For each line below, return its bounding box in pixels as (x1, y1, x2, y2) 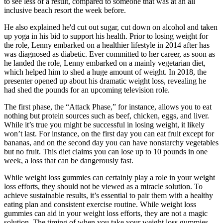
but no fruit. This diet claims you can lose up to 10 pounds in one (4, 147, 208, 156)
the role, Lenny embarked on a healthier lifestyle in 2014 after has (4, 41, 210, 50)
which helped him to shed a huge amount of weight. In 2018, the (4, 68, 207, 77)
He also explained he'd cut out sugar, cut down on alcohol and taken (4, 23, 218, 32)
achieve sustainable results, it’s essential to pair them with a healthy (4, 191, 213, 200)
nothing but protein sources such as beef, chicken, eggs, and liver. (4, 111, 209, 120)
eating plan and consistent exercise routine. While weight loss (4, 200, 196, 209)
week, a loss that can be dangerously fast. (4, 156, 133, 165)
